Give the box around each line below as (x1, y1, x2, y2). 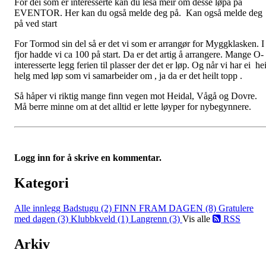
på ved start (14, 18, 57, 28)
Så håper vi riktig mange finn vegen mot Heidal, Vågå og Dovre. (14, 90, 257, 101)
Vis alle (182, 213, 213, 224)
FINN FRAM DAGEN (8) (114, 202, 218, 213)
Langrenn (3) (131, 213, 182, 224)
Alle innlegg (14, 202, 63, 213)
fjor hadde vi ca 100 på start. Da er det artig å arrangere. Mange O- (14, 49, 264, 59)
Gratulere (218, 202, 254, 213)
